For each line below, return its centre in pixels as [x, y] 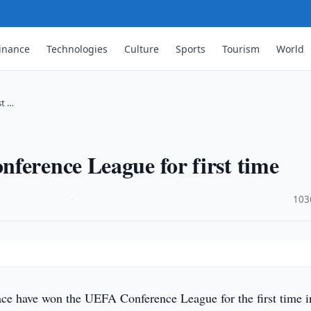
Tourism [241, 49]
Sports [191, 49]
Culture [142, 49]
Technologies [77, 49]
